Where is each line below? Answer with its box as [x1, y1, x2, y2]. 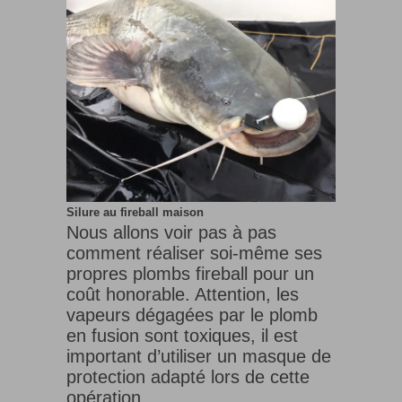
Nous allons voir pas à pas [66, 223, 276, 242]
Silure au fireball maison [66, 205, 204, 219]
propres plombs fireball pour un [66, 264, 314, 284]
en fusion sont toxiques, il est [66, 326, 298, 345]
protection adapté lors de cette [66, 367, 310, 387]
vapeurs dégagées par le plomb [66, 305, 318, 325]
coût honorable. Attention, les [66, 284, 299, 304]
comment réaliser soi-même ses [66, 243, 322, 263]
